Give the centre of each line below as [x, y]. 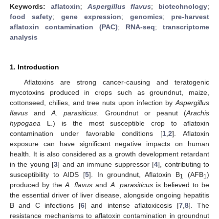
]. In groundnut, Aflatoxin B [134, 174]
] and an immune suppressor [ [106, 164]
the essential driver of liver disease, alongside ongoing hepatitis [109, 195]
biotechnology [183, 6]
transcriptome [186, 27]
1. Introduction [34, 67]
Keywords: [30, 6]
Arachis [198, 113]
